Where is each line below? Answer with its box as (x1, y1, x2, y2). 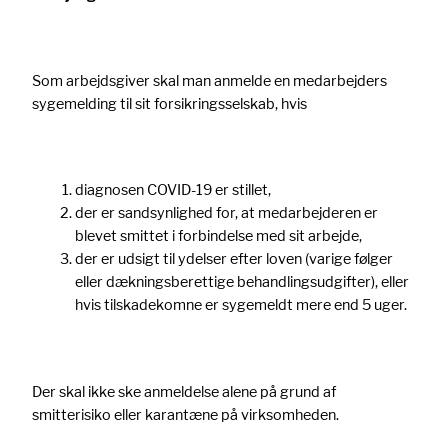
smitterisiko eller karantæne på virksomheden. (32, 405, 339, 423)
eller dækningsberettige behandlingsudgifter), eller (75, 273, 410, 291)
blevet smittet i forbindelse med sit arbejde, (75, 227, 363, 245)
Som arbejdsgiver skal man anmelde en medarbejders (32, 71, 387, 89)
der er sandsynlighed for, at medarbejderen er (75, 204, 379, 222)
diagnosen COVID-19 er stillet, (75, 181, 272, 199)
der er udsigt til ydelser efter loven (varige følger (75, 250, 394, 268)
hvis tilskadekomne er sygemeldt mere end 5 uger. (75, 296, 408, 314)
